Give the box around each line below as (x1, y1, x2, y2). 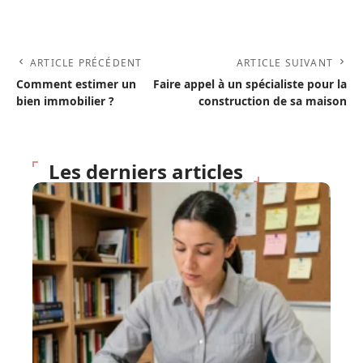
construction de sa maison (199, 93, 347, 109)
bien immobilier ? (16, 93, 114, 109)
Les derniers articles (49, 158, 243, 185)
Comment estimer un (16, 76, 136, 92)
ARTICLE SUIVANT (237, 56, 333, 70)
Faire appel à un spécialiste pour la (153, 76, 347, 92)
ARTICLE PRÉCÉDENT (30, 56, 143, 70)
